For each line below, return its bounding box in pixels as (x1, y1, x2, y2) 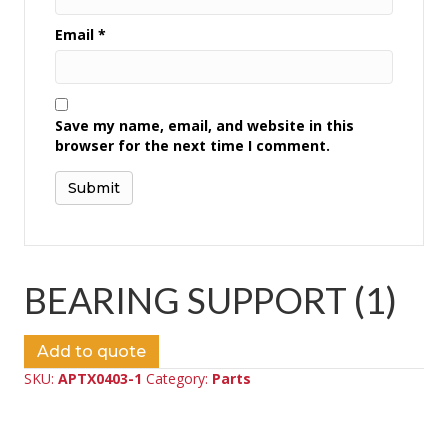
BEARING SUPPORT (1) (24, 278, 397, 323)
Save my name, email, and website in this (55, 116, 354, 136)
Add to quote (37, 342, 146, 362)
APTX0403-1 (58, 369, 142, 389)
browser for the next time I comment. (55, 136, 330, 156)
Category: (146, 369, 212, 389)
